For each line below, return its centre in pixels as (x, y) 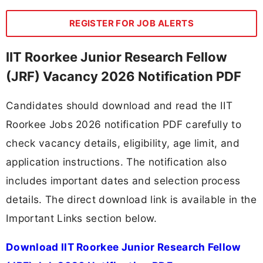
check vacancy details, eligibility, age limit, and (123, 143)
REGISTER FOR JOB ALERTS (131, 23)
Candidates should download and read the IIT (119, 106)
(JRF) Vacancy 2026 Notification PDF (124, 76)
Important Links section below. (82, 218)
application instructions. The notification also (117, 162)
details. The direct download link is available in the (131, 200)
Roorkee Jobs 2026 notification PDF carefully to (124, 124)
